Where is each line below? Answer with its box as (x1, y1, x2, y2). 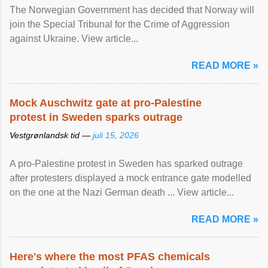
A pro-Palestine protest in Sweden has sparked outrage (10, 159, 243, 169)
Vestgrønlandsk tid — (10, 130, 93, 140)
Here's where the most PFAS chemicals (10, 251, 210, 263)
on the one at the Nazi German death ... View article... (10, 187, 234, 197)
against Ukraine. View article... (10, 33, 138, 44)
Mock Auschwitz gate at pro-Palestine (10, 97, 202, 109)
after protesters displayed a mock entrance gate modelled (10, 173, 251, 183)
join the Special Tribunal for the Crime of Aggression (10, 19, 230, 29)
